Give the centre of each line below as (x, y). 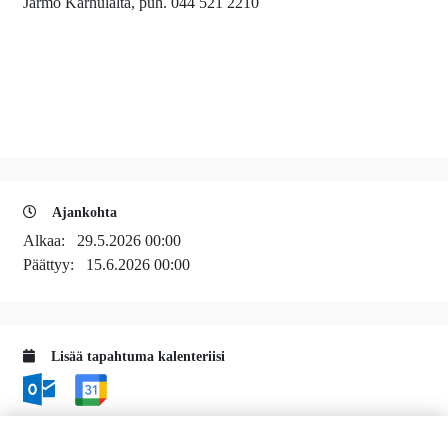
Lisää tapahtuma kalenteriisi (136, 357)
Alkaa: (50, 241)
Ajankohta (83, 213)
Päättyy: (54, 265)
